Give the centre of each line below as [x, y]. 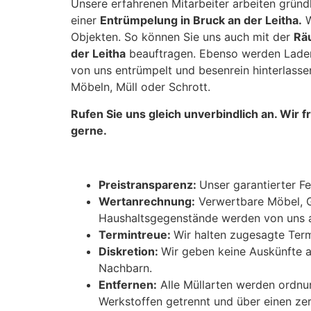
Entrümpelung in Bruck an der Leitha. [201, 20]
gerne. [89, 130]
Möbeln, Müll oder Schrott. [141, 87]
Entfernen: [128, 285]
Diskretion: [130, 251]
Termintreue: [136, 235]
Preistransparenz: [149, 185]
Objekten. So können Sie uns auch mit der [182, 37]
